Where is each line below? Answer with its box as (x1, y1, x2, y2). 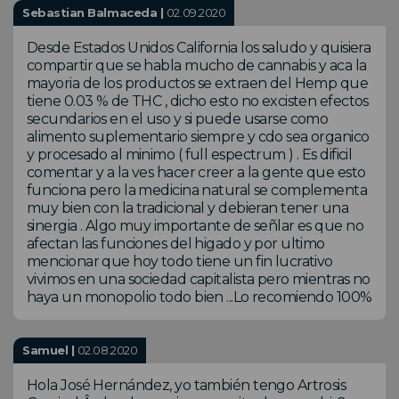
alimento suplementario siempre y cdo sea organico (27, 127, 370, 145)
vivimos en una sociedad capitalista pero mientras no (27, 270, 370, 288)
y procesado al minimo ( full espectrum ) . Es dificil (27, 145, 353, 163)
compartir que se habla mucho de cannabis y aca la (27, 56, 367, 74)
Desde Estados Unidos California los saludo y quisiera (27, 38, 371, 56)
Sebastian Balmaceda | (22, 4, 167, 20)
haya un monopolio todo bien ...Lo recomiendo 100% (27, 288, 372, 305)
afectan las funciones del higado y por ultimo (27, 234, 325, 252)
